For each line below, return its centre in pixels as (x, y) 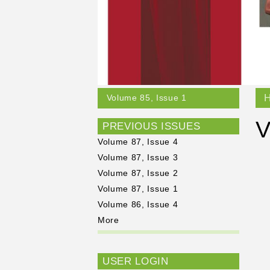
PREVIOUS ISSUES (151, 126)
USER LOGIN (135, 262)
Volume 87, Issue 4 (138, 142)
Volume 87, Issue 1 (138, 189)
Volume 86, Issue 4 (138, 205)
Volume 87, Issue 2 (138, 174)
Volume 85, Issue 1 (146, 98)
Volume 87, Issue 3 (138, 158)
